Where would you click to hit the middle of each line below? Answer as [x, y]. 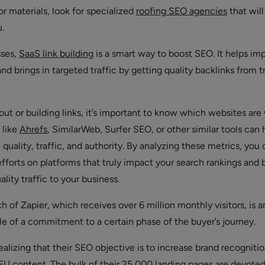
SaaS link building [56, 54]
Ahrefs [33, 129]
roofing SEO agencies [181, 11]
